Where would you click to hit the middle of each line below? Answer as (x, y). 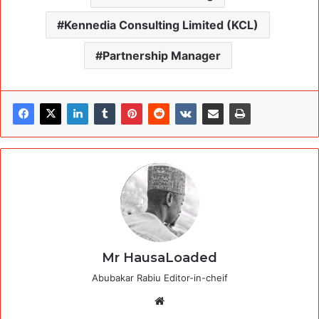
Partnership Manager (161, 55)
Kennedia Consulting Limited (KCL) (161, 25)
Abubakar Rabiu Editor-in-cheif (159, 277)
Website (188, 300)
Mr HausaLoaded (159, 257)
